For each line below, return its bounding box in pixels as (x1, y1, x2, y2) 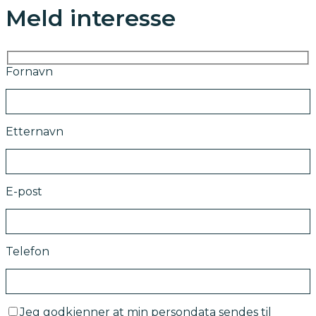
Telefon (6, 244, 49, 258)
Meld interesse (6, 4, 176, 32)
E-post (6, 184, 42, 198)
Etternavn (6, 124, 63, 138)
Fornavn (6, 64, 53, 78)
